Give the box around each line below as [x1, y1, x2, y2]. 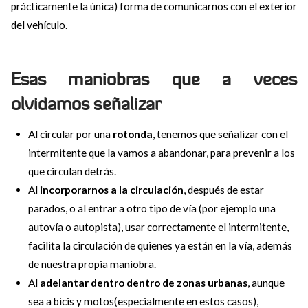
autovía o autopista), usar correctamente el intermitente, [28, 220, 289, 233]
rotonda [113, 127, 153, 140]
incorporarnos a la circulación [40, 183, 184, 196]
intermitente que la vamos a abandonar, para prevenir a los [28, 146, 296, 159]
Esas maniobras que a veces [10, 67, 298, 90]
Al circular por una [28, 127, 113, 140]
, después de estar [184, 183, 265, 196]
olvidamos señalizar [10, 91, 162, 115]
